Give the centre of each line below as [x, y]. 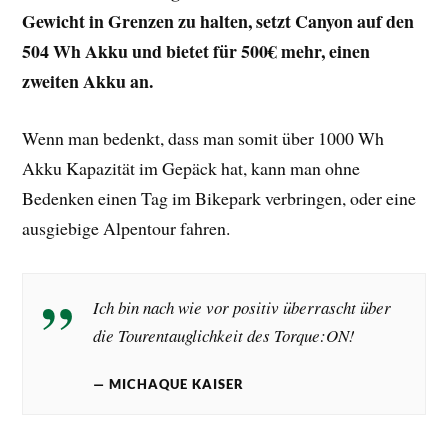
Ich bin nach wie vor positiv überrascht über [242, 307]
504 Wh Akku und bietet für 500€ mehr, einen [196, 50]
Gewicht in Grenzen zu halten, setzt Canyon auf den [218, 20]
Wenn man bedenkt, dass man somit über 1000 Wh [203, 137]
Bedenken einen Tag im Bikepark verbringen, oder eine [219, 197]
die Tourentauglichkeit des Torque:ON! [224, 335]
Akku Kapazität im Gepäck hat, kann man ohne [191, 167]
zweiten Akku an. [88, 80]
